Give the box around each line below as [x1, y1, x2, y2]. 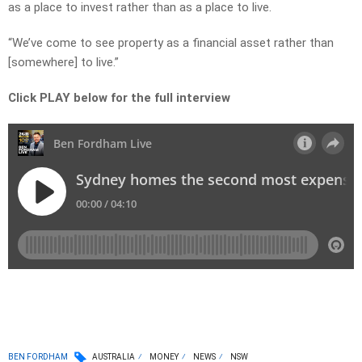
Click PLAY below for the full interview [8, 90, 230, 106]
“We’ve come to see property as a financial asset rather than [8, 36, 334, 51]
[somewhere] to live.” [8, 55, 119, 70]
